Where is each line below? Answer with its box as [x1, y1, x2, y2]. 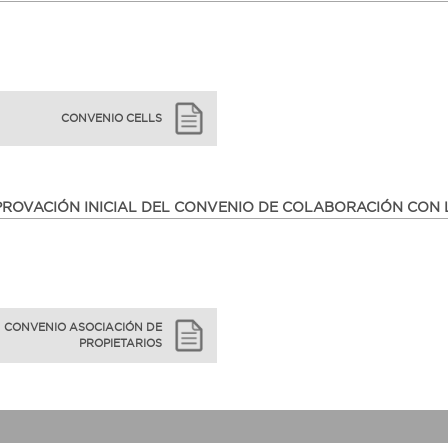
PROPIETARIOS [79, 337, 163, 350]
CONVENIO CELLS [61, 112, 163, 125]
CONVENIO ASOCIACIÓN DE [4, 321, 163, 334]
